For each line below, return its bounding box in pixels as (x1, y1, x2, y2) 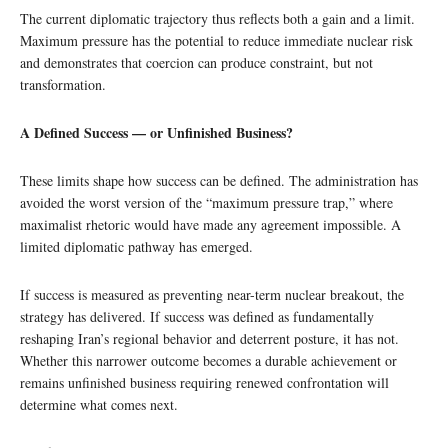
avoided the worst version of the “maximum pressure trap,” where (20, 192, 393, 212)
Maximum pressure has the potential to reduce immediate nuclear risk (20, 30, 413, 50)
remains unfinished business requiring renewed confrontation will (20, 372, 389, 392)
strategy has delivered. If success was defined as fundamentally (20, 306, 374, 326)
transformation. (20, 74, 106, 94)
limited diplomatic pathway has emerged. (20, 236, 253, 256)
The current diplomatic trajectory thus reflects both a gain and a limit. (20, 8, 415, 28)
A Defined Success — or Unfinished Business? (20, 121, 293, 143)
